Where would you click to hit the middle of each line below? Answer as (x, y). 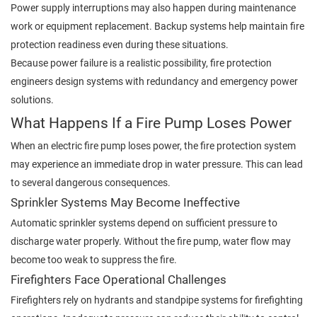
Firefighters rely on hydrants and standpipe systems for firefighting (157, 300)
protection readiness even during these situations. (120, 44)
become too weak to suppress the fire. (94, 259)
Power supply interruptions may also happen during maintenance (153, 7)
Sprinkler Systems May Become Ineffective (125, 202)
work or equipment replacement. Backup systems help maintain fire (157, 26)
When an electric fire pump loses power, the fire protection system (153, 145)
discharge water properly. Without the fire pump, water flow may (151, 241)
